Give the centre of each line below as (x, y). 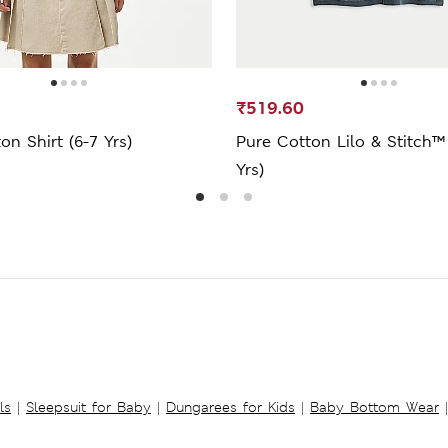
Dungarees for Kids (230, 406)
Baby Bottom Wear (374, 406)
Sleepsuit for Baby (88, 406)
